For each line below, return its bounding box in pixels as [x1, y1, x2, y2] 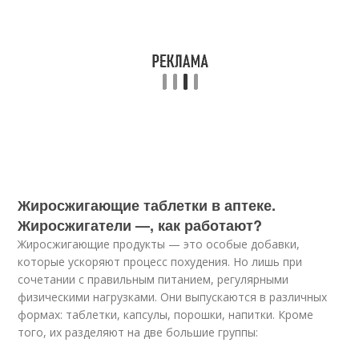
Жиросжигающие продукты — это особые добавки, [18, 236, 301, 252]
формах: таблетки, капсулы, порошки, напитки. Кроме [18, 307, 314, 322]
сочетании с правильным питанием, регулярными [18, 272, 289, 287]
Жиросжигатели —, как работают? [18, 215, 263, 236]
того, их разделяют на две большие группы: [18, 325, 259, 340]
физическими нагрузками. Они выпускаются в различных [18, 289, 328, 305]
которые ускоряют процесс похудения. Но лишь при [18, 254, 303, 269]
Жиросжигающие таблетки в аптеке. [18, 195, 276, 216]
